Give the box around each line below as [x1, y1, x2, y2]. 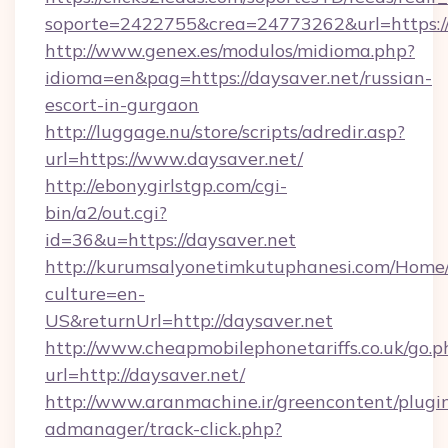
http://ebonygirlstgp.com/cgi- [45, 174, 287, 197]
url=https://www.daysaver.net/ [45, 147, 303, 170]
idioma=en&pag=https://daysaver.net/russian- [45, 66, 432, 89]
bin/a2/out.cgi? [45, 201, 167, 224]
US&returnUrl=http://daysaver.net [45, 309, 333, 332]
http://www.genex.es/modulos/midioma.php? [45, 39, 415, 62]
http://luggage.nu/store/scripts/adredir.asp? [45, 120, 405, 143]
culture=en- [45, 282, 145, 305]
